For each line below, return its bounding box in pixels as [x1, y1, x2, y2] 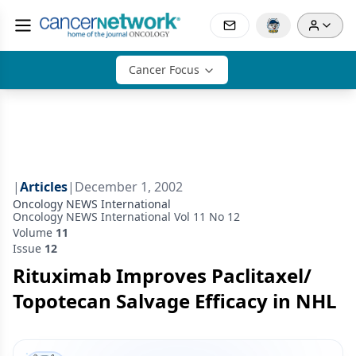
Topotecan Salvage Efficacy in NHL [13, 288, 337, 314]
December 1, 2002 [75, 178, 183, 195]
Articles [20, 178, 68, 195]
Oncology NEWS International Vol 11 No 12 [13, 209, 240, 224]
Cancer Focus [128, 62, 199, 77]
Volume [13, 225, 56, 240]
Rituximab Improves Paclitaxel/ [13, 262, 311, 288]
